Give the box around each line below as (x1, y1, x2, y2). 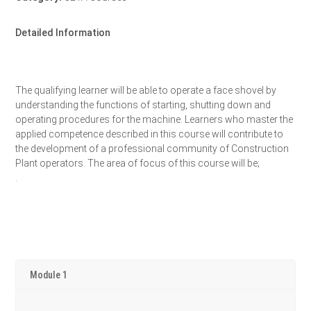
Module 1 (30, 269, 68, 281)
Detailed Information (15, 27, 111, 39)
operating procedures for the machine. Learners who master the (15, 114, 294, 126)
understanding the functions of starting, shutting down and (15, 99, 271, 111)
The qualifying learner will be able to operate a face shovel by (15, 85, 277, 96)
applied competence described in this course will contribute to (15, 128, 284, 140)
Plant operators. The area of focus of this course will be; (15, 158, 260, 169)
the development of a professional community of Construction (15, 143, 289, 155)
